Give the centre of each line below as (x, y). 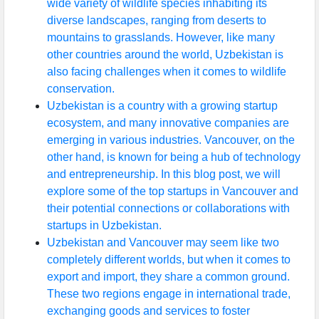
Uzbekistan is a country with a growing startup (162, 106)
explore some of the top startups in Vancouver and (173, 192)
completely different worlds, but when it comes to (169, 260)
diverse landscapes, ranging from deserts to (157, 21)
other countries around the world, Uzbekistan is (165, 55)
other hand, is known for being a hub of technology (174, 157)
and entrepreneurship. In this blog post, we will (164, 174)
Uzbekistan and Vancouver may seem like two (163, 243)
